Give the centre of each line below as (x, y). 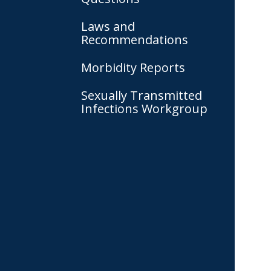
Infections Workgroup (144, 109)
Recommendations (135, 40)
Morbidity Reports (133, 67)
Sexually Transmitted (142, 95)
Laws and (108, 26)
